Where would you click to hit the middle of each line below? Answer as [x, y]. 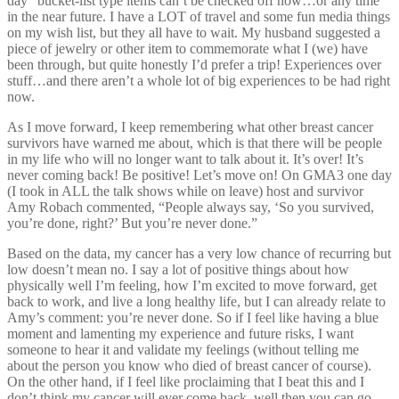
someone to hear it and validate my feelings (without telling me [183, 349]
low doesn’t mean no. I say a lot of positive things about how [178, 269]
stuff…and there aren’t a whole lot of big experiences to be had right [199, 80]
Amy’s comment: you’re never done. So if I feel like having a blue [193, 317]
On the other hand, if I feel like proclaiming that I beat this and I [186, 381]
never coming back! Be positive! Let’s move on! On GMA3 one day [199, 175]
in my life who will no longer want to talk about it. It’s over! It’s [185, 159]
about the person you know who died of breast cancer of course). [189, 365]
